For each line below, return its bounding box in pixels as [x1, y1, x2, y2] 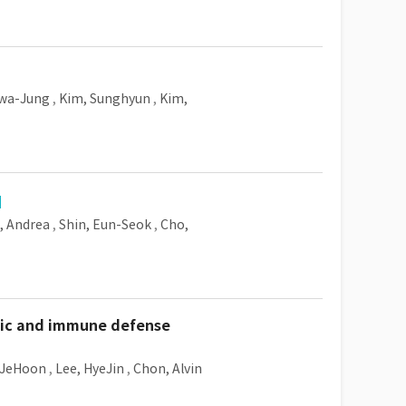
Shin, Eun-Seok [59, 217, 151, 233]
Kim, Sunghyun [59, 91, 150, 107]
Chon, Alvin [133, 361, 202, 377]
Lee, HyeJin [55, 361, 124, 377]
